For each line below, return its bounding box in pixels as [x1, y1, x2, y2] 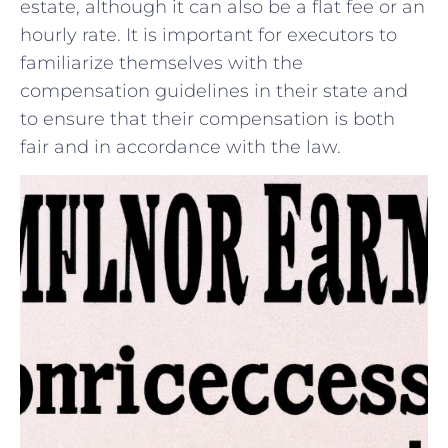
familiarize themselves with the [20, 51, 303, 74]
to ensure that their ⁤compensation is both [20, 107, 395, 130]
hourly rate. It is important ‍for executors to [20, 23, 397, 46]
